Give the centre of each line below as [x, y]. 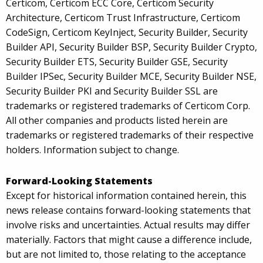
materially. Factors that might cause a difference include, [129, 240]
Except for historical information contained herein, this [126, 196]
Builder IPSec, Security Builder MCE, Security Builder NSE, [131, 77]
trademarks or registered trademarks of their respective [130, 135]
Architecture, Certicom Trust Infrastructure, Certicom [123, 18]
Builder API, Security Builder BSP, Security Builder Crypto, [131, 47]
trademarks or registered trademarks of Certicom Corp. [128, 106]
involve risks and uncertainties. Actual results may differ [128, 225]
